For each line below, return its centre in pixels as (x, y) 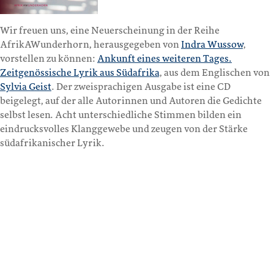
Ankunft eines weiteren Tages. (165, 59)
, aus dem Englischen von (214, 73)
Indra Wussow (212, 45)
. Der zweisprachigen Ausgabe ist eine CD (141, 87)
